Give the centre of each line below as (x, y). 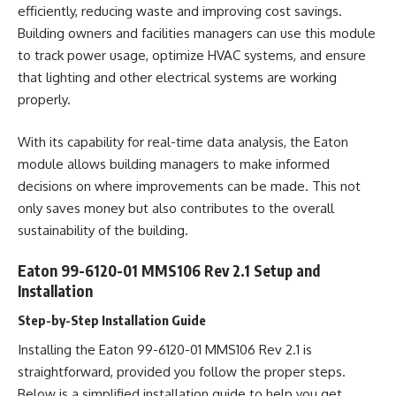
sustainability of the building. (103, 230)
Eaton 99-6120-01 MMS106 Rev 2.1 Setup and (169, 270)
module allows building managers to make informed (174, 164)
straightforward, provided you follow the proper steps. (182, 372)
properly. (44, 99)
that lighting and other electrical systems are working (177, 77)
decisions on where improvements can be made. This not (189, 186)
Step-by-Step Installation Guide (112, 320)
